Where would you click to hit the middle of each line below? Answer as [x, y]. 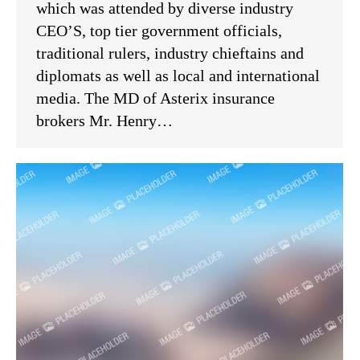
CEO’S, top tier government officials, [159, 30]
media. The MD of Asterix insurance [155, 98]
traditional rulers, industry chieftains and [170, 53]
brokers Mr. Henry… [104, 120]
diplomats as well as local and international [178, 75]
